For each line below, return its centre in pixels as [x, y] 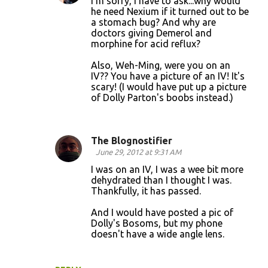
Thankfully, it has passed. [146, 191]
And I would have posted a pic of [162, 212]
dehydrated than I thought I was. [161, 180]
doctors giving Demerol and [151, 33]
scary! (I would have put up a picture [169, 87]
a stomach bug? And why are [153, 22]
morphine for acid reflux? [146, 44]
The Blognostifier [132, 141]
